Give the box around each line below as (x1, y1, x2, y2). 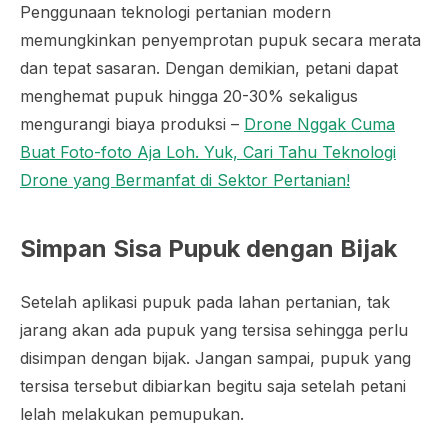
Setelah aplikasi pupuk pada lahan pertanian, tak (20, 291, 390, 312)
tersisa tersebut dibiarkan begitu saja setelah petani (20, 375, 406, 396)
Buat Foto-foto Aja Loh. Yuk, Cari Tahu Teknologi (20, 141, 396, 162)
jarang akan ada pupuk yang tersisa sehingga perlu (20, 319, 408, 340)
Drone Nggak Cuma (244, 113, 395, 134)
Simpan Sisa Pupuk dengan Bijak (20, 233, 397, 263)
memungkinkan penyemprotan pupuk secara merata (20, 29, 421, 50)
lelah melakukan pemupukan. (20, 403, 244, 424)
